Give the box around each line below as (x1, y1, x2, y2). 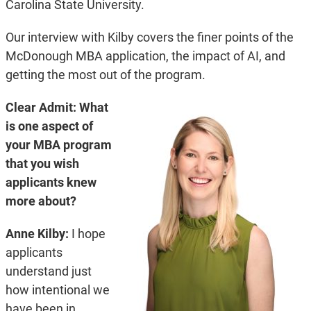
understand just (5, 264, 92, 279)
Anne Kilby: (5, 226, 72, 242)
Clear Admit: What (5, 100, 108, 115)
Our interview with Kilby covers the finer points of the (5, 30, 294, 45)
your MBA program (5, 137, 112, 153)
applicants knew (5, 175, 96, 190)
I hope (71, 226, 106, 242)
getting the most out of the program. (5, 67, 205, 83)
